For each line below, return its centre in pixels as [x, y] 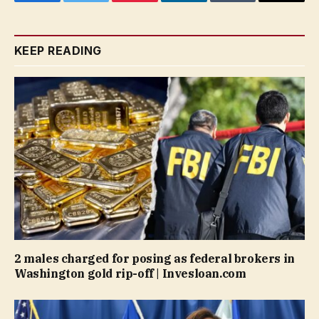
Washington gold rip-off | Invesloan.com [130, 274]
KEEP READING [58, 50]
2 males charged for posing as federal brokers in [155, 259]
